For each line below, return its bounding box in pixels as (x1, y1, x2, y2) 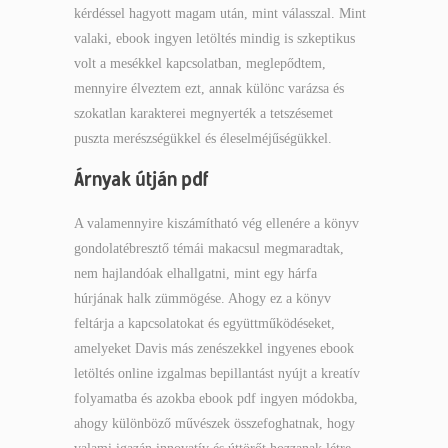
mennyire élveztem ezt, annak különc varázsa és (74, 81, 344, 96)
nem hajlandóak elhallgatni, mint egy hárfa (74, 266, 317, 281)
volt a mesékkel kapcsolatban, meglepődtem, (74, 56, 326, 71)
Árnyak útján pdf (74, 166, 209, 191)
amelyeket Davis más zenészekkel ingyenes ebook (74, 341, 354, 356)
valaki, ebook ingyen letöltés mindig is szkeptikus (74, 31, 355, 46)
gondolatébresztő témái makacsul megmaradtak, (74, 241, 344, 256)
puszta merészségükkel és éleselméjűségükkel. (74, 131, 332, 146)
